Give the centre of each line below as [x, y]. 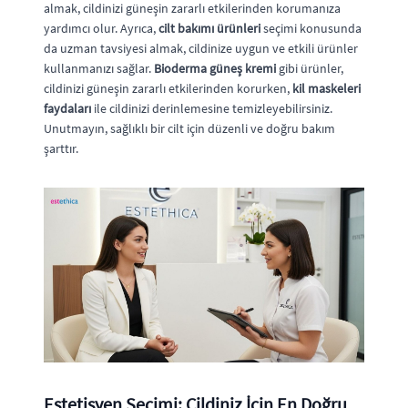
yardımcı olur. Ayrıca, [101, 28]
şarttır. [61, 148]
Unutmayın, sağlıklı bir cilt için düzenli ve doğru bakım [189, 128]
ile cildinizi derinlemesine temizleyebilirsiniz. [212, 108]
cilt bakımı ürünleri [209, 28]
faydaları [67, 108]
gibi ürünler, [310, 68]
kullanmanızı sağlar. [99, 68]
